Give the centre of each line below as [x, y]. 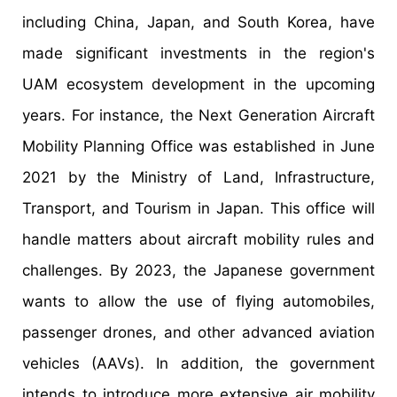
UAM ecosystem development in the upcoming [198, 85]
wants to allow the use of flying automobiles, [198, 302]
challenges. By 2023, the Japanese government [198, 271]
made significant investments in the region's [198, 54]
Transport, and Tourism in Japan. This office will [198, 209]
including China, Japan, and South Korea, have [198, 23]
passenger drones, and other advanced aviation [198, 333]
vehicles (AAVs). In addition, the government [198, 364]
